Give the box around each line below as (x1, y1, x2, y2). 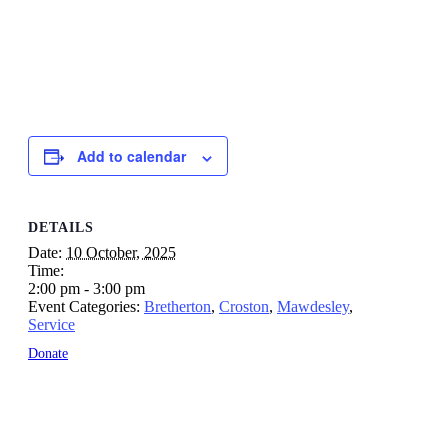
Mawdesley (277, 297, 349, 315)
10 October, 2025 (66, 243, 176, 261)
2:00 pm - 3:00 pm (28, 279, 145, 297)
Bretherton (144, 297, 211, 315)
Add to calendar (77, 146, 186, 167)
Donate (28, 345, 68, 361)
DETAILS (28, 219, 94, 235)
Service (28, 315, 75, 333)
